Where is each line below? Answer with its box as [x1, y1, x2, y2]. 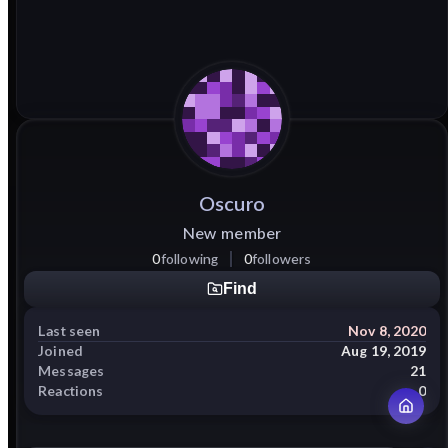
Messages [38, 362, 105, 380]
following [160, 249, 219, 267]
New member [182, 222, 282, 242]
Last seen [38, 321, 101, 339]
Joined [38, 342, 84, 360]
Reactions [38, 382, 104, 400]
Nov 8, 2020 [348, 321, 426, 339]
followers [251, 249, 312, 267]
